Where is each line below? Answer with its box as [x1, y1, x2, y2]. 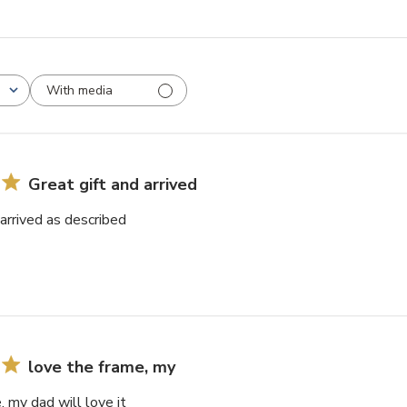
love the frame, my [28, 356, 175, 379]
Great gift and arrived [28, 174, 197, 196]
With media [46, 81, 113, 99]
